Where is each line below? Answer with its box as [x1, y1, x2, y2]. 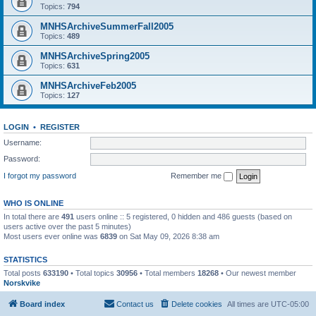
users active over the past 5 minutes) [4, 221, 131, 231]
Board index [20, 300, 65, 308]
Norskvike [4, 278, 40, 287]
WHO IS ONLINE [4, 198, 63, 207]
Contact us [116, 300, 154, 308]
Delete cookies [171, 300, 222, 308]
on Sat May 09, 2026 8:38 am [117, 231, 219, 241]
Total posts [4, 268, 43, 277]
